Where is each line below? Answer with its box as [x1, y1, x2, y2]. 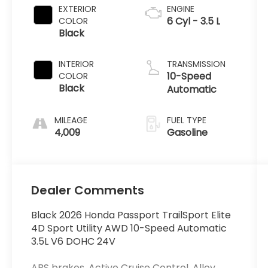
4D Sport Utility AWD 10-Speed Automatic [31, 221, 227, 236]
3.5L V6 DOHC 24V [31, 234, 116, 249]
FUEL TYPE [166, 114, 206, 126]
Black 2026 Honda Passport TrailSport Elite [31, 208, 232, 223]
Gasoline [166, 125, 208, 139]
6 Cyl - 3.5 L [166, 14, 220, 28]
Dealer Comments [31, 182, 145, 199]
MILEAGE [54, 114, 88, 126]
